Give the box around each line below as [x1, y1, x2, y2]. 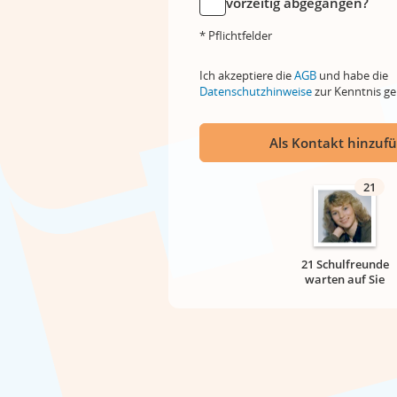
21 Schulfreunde [300, 256, 389, 272]
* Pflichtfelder [199, 27, 272, 43]
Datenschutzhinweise [199, 83, 312, 99]
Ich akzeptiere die [199, 67, 294, 83]
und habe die [316, 67, 388, 83]
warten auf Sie [305, 271, 385, 287]
